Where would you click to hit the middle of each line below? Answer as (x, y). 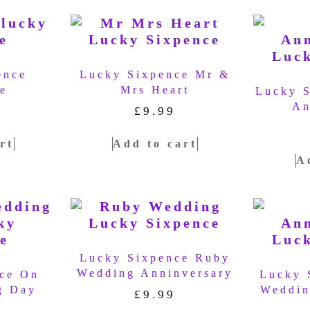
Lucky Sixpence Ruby (155, 257)
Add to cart (155, 143)
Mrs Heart (155, 90)
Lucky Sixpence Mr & (155, 75)
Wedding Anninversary (155, 273)
